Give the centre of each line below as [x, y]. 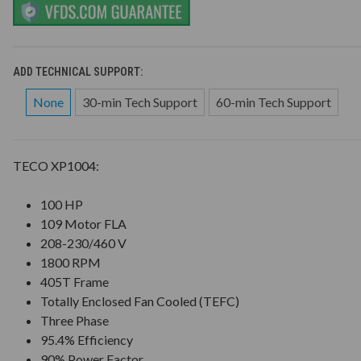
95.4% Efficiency [87, 339]
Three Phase [75, 320]
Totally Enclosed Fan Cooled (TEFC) [140, 301]
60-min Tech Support [273, 102]
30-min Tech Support [139, 102]
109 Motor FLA [84, 223]
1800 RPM [71, 262]
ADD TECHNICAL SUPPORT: [79, 71]
